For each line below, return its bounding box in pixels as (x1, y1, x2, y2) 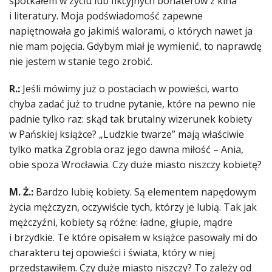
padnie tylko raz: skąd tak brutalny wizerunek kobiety (9, 112, 252, 126)
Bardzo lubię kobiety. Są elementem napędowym (33, 185, 256, 199)
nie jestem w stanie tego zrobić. (9, 55, 152, 69)
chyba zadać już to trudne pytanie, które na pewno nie (9, 97, 256, 111)
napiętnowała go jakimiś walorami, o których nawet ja (9, 24, 253, 38)
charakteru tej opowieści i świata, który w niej (9, 246, 215, 260)
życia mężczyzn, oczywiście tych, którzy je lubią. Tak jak (9, 200, 257, 214)
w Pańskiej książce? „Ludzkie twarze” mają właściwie (9, 127, 244, 141)
